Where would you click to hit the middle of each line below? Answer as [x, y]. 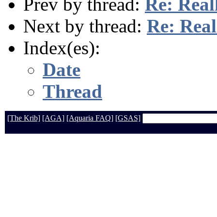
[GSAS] [128, 118]
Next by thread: [85, 26]
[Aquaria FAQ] [90, 118]
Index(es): [62, 47]
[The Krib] [24, 118]
